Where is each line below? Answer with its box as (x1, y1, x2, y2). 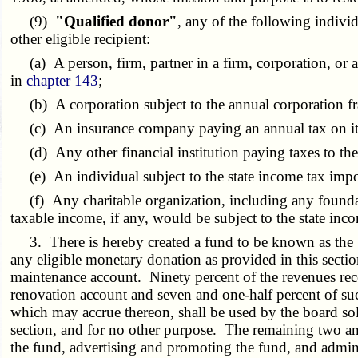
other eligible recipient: (10, 30, 151, 47)
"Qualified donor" (55, 12, 178, 30)
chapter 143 (26, 71, 99, 89)
